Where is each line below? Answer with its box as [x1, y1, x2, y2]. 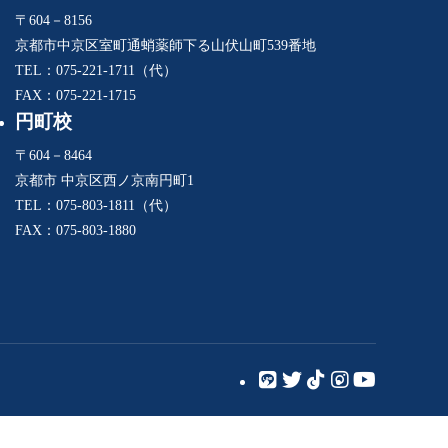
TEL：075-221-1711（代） [15, 62, 177, 78]
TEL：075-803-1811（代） [15, 198, 177, 214]
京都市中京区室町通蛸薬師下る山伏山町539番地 [15, 37, 316, 53]
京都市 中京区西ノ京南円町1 [15, 173, 194, 189]
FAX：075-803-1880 [15, 223, 136, 239]
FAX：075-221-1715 [15, 87, 136, 103]
